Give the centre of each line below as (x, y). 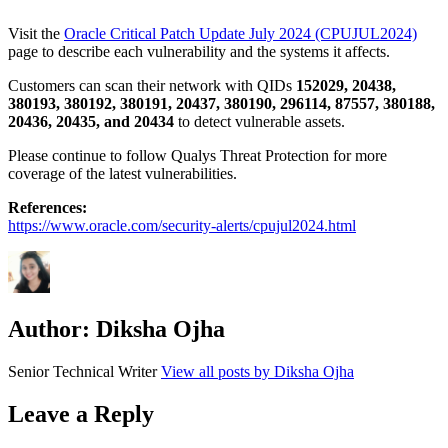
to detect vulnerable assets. (261, 121)
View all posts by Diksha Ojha (257, 372)
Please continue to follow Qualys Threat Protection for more (197, 155)
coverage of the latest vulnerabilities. (122, 173)
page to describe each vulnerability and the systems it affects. (199, 51)
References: (47, 207)
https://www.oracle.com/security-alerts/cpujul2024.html (182, 225)
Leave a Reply (81, 414)
